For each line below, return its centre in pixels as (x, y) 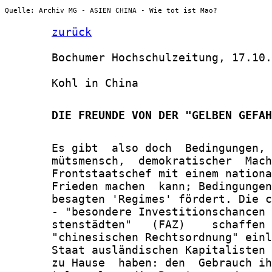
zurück (72, 32)
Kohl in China (72, 83)
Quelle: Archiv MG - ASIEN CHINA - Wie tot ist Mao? (111, 10)
